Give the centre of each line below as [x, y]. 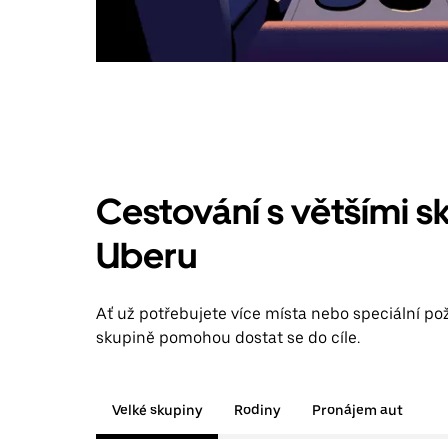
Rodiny [257, 410]
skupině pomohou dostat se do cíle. [228, 337]
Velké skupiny [157, 410]
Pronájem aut [357, 410]
